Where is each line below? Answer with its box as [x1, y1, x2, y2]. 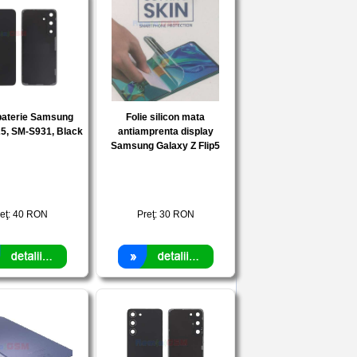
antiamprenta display [117, 126, 214, 137]
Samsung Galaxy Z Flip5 [111, 140, 220, 151]
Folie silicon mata [126, 112, 205, 123]
